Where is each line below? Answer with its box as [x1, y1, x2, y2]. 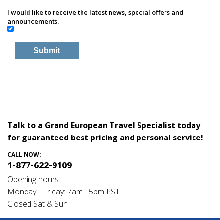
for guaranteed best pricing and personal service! [7, 132, 203, 143]
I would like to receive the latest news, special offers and [7, 8, 184, 17]
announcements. [7, 17, 59, 26]
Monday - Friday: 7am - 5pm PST [7, 186, 120, 197]
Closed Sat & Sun [7, 198, 68, 210]
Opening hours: [7, 174, 60, 185]
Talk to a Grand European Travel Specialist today [7, 120, 200, 131]
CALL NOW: [7, 150, 41, 159]
